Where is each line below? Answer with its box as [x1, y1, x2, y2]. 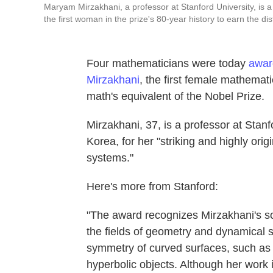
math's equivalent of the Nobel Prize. [87, 90, 264, 102]
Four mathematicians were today [87, 57, 249, 69]
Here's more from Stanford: [87, 180, 218, 193]
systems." [87, 152, 133, 164]
